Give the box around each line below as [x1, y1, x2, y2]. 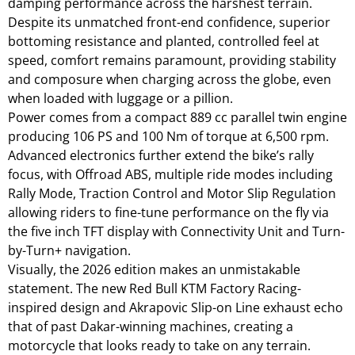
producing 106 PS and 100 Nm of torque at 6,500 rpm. [8, 127, 329, 145]
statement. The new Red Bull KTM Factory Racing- [8, 279, 301, 297]
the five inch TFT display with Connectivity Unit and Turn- [8, 222, 345, 240]
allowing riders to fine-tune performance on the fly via [8, 203, 329, 221]
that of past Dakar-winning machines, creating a [8, 317, 293, 335]
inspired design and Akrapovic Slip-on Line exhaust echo [8, 298, 343, 316]
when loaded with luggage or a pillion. [8, 89, 233, 107]
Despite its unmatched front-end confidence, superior [8, 13, 330, 31]
